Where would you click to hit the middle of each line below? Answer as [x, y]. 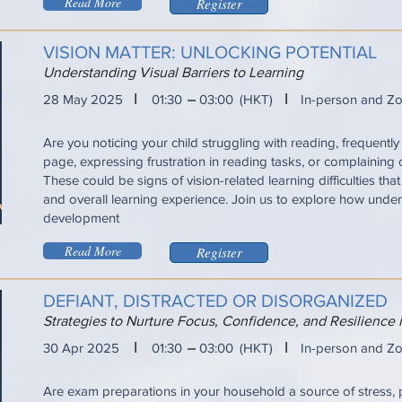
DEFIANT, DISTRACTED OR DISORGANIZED [215, 301]
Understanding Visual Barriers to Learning [173, 72]
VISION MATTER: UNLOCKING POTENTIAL [210, 52]
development [81, 218]
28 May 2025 [83, 99]
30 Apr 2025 [81, 348]
